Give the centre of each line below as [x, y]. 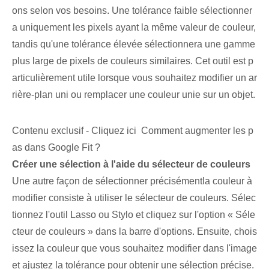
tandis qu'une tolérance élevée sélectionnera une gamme [134, 44]
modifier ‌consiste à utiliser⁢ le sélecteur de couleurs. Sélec [134, 198]
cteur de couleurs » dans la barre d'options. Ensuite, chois [134, 232]
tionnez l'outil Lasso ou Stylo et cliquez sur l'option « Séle [134, 215]
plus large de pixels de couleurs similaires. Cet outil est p [133, 61]
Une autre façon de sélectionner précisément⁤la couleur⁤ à [132, 181]
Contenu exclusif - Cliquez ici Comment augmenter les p [133, 131]
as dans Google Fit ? [56, 148]
